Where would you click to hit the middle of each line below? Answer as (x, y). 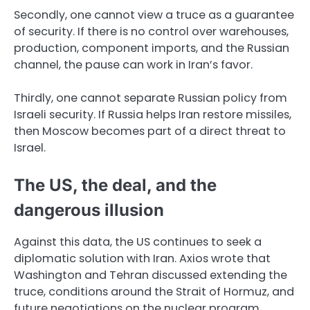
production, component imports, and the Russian (152, 48)
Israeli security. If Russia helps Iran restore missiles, (153, 115)
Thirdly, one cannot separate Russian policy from (151, 98)
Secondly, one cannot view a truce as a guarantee (154, 15)
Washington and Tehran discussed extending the (151, 275)
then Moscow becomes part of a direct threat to (150, 131)
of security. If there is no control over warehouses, (151, 31)
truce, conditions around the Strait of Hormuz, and (154, 292)
